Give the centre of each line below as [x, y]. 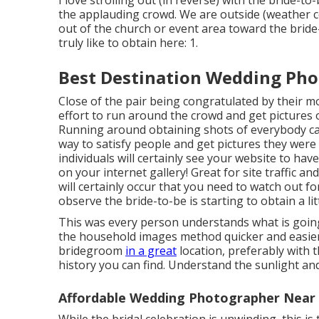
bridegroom [92, 251]
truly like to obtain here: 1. [128, 43]
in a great [151, 251]
